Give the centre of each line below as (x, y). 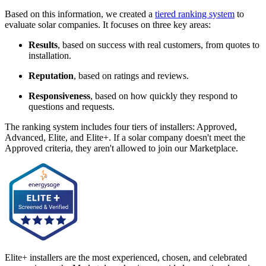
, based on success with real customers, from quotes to (159, 45)
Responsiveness (59, 96)
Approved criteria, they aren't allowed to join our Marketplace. (121, 148)
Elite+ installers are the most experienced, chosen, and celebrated (126, 257)
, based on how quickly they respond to (164, 96)
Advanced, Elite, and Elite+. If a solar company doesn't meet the (125, 137)
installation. (51, 55)
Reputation (51, 75)
